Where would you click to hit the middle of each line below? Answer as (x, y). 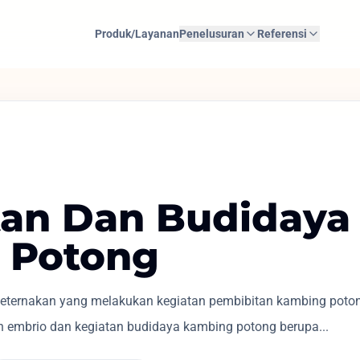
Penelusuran (211, 34)
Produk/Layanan (137, 34)
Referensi (282, 34)
